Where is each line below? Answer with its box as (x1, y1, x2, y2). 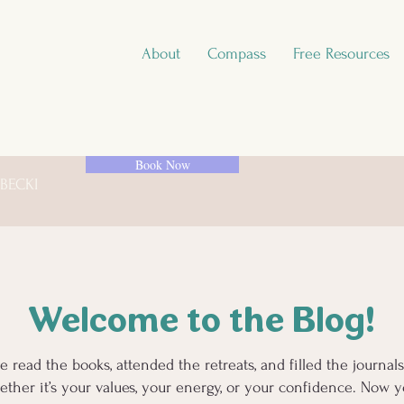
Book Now (134, 156, 190, 173)
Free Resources (293, 45, 390, 62)
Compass (207, 45, 266, 62)
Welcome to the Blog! (28, 307, 375, 338)
